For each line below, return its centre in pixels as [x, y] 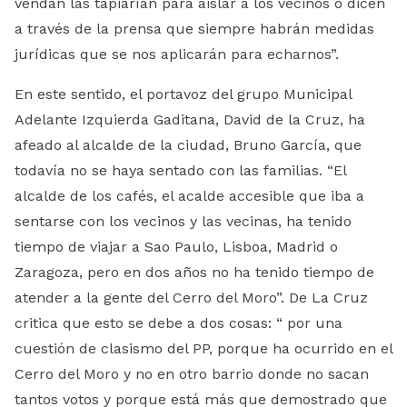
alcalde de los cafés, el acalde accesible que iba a [189, 196]
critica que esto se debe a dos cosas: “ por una [179, 323]
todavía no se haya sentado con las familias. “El [180, 171]
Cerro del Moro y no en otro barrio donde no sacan [192, 374]
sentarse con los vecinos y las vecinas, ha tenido [183, 222]
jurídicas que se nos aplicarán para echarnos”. [177, 55]
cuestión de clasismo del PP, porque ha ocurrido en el [203, 349]
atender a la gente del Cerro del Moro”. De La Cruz [191, 298]
